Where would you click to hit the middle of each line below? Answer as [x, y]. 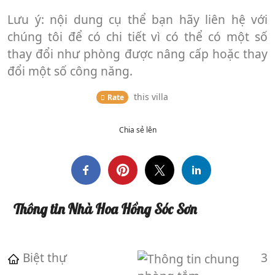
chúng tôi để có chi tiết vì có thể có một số [137, 36]
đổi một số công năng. [70, 71]
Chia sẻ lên [137, 130]
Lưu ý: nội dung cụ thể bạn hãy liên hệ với [137, 19]
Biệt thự [45, 257]
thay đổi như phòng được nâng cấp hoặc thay [137, 53]
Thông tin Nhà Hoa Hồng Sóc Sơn [105, 209]
